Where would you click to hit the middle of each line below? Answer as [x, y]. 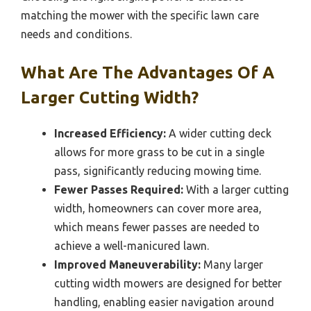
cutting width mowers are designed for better [168, 284]
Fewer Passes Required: [119, 190]
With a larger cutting [236, 190]
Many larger [232, 265]
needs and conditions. [76, 34]
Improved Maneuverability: [127, 265]
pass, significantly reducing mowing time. [158, 171]
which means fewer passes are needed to [157, 227]
